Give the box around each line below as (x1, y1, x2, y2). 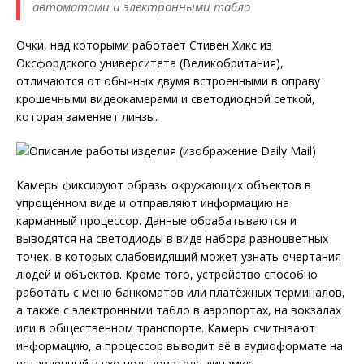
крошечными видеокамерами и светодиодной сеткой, (16, 91, 315, 107)
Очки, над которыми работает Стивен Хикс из (16, 37, 272, 54)
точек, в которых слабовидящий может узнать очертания (16, 249, 341, 265)
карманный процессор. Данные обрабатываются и (16, 213, 297, 229)
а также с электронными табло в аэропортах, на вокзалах (16, 302, 341, 318)
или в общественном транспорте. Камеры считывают (16, 320, 315, 336)
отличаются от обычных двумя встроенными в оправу (16, 73, 320, 89)
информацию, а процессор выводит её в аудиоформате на (16, 338, 343, 354)
